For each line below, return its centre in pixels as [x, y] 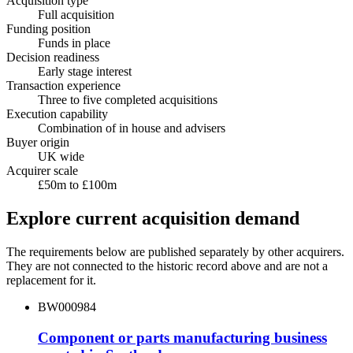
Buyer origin [38, 143]
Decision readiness [53, 58]
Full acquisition [76, 15]
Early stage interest [85, 72]
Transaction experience [63, 86]
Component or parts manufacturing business [182, 337]
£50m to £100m [77, 185]
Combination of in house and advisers [132, 128]
